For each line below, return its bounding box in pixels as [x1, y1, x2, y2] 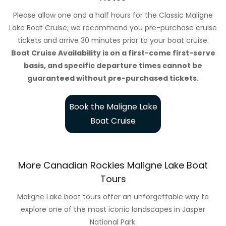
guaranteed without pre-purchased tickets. [27, 73, 199, 83]
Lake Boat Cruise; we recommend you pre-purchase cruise [9, 22, 217, 33]
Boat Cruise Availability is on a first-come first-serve [11, 47, 215, 58]
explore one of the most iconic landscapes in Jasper [21, 204, 205, 214]
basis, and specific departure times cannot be [24, 60, 202, 71]
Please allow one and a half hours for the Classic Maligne [13, 10, 213, 20]
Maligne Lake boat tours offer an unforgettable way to [17, 191, 209, 202]
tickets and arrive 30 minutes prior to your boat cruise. [17, 35, 209, 45]
